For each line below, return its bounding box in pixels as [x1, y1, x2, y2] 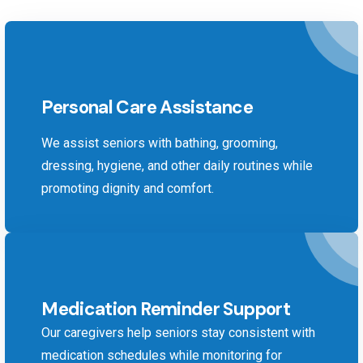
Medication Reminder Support [41, 297, 290, 321]
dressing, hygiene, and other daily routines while [41, 157, 314, 173]
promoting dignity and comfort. [41, 180, 215, 196]
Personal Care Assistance [41, 95, 253, 119]
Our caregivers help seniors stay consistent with [41, 324, 316, 340]
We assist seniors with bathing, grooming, [41, 135, 279, 151]
